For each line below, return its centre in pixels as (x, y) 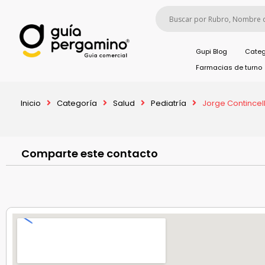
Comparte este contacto (89, 153)
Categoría (77, 103)
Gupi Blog (212, 51)
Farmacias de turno (229, 67)
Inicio (31, 103)
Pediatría (169, 103)
